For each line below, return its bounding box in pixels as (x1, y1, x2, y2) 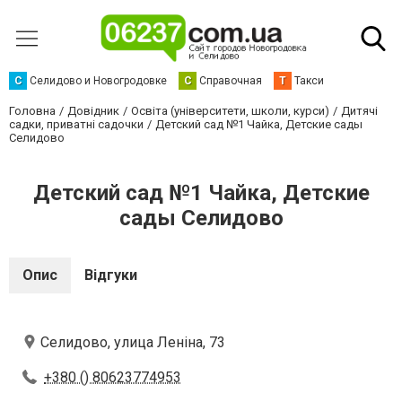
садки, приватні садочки (9, 118, 144, 131)
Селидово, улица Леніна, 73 (40, 334, 225, 351)
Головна (9, 104, 56, 118)
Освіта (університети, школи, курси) (131, 104, 329, 118)
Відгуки (84, 267, 137, 284)
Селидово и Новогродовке (30, 74, 167, 87)
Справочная (199, 74, 262, 87)
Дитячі (341, 104, 378, 118)
